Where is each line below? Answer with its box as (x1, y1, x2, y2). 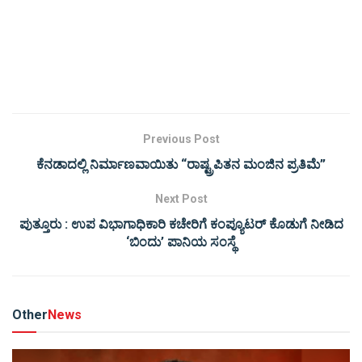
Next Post (154, 192, 208, 206)
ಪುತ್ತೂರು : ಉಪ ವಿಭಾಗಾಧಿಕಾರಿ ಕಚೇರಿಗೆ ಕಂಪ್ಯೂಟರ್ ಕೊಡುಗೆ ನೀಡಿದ (19, 217, 343, 233)
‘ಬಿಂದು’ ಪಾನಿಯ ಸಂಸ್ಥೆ (126, 234, 236, 250)
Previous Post (142, 133, 220, 146)
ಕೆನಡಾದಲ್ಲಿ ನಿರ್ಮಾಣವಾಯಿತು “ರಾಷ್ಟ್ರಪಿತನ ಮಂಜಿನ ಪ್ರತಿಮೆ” (36, 157, 326, 173)
